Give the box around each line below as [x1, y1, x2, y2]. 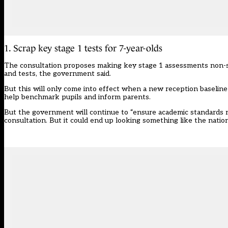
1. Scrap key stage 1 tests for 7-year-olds [4, 43, 162, 54]
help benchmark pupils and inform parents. [4, 93, 151, 102]
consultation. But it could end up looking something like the [4, 116, 208, 125]
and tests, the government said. [4, 69, 111, 78]
